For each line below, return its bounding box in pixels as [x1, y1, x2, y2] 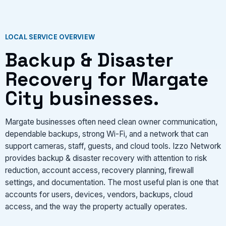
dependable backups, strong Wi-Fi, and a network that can [5, 129, 208, 139]
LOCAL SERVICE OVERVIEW [5, 33, 95, 41]
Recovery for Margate [5, 67, 208, 91]
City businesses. [5, 86, 159, 110]
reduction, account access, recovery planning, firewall [5, 165, 194, 175]
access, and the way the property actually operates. [5, 201, 187, 211]
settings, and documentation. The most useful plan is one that [5, 177, 218, 187]
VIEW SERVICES [85, 12, 141, 20]
